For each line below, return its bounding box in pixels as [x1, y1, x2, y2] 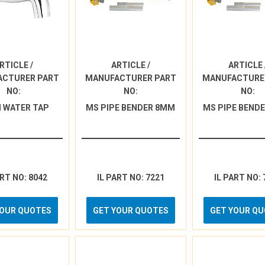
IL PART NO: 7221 [96, 173, 164, 182]
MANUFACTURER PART [85, 73, 176, 83]
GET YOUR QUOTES [92, 206, 169, 215]
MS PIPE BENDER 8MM [86, 103, 176, 112]
